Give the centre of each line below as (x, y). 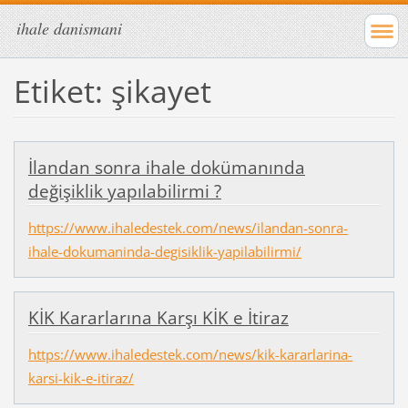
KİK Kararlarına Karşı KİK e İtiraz (158, 317)
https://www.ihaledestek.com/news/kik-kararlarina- (190, 355)
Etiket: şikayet (112, 91)
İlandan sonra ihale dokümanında (166, 167)
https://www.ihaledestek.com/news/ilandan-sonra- (188, 227)
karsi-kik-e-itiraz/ (81, 378)
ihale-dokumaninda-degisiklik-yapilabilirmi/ (164, 251)
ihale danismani (69, 28)
